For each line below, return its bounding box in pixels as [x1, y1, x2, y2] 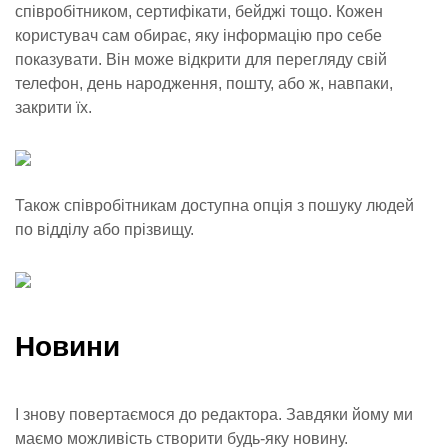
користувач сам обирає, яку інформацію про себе [15, 27, 382, 44]
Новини [15, 331, 120, 362]
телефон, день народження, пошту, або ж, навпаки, [15, 75, 393, 92]
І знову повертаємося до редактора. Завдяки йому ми [15, 406, 413, 423]
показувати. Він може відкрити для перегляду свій [15, 51, 387, 68]
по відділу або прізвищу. [15, 221, 194, 238]
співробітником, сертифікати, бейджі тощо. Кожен [15, 3, 383, 20]
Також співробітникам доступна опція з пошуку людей [15, 197, 414, 214]
